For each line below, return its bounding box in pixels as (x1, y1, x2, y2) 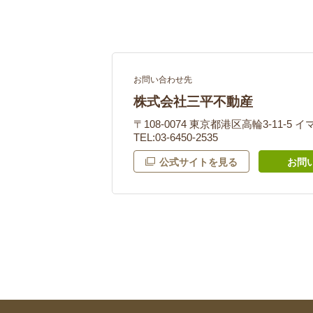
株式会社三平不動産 (133, 94, 253, 109)
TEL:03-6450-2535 (133, 131, 218, 143)
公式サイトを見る (159, 156, 238, 168)
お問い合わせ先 (133, 75, 192, 85)
